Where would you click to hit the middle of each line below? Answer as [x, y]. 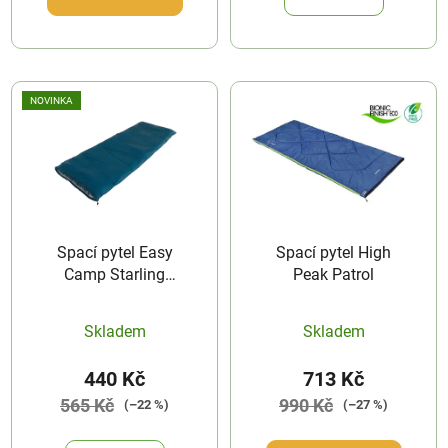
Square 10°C [114, 296]
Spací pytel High [333, 252]
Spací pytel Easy [114, 252]
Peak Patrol [333, 274]
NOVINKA [51, 100]
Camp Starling [114, 274]
